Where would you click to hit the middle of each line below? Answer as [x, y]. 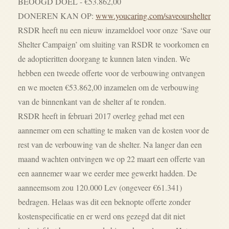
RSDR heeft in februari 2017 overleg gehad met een [101, 116]
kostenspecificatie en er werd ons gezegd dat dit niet [101, 216]
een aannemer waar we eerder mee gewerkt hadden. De [107, 173]
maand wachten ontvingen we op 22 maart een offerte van [111, 159]
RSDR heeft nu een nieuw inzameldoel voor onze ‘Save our [114, 30]
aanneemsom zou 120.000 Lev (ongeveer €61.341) [100, 187]
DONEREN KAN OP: [57, 16]
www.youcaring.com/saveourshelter [153, 16]
